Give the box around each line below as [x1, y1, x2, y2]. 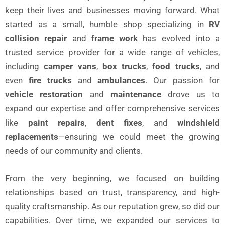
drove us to [161, 89, 220, 99]
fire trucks [28, 75, 72, 85]
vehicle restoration [5, 89, 83, 99]
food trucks [152, 61, 200, 71]
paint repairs [28, 117, 85, 128]
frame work [91, 33, 138, 43]
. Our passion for [145, 75, 220, 85]
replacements [5, 131, 58, 142]
